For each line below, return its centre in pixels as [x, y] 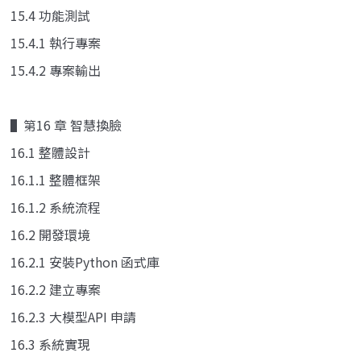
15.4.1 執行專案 [56, 42]
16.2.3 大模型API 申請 [73, 316]
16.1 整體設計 [50, 152]
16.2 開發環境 [50, 234]
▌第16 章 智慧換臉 [66, 124]
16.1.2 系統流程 [56, 207]
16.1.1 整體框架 [56, 179]
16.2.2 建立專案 [56, 289]
